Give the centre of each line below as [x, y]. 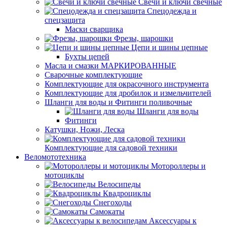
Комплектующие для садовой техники [111, 148]
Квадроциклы [127, 193]
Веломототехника [55, 157]
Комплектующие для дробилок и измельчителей [128, 93]
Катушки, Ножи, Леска [85, 129]
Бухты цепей [87, 56]
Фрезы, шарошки [144, 38]
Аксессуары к [173, 221]
